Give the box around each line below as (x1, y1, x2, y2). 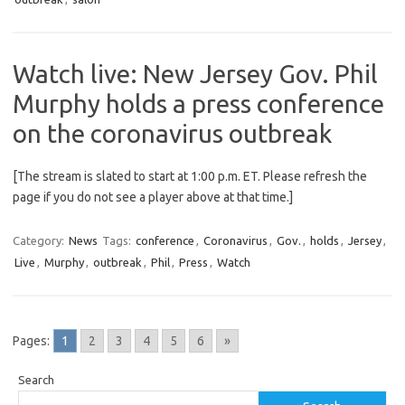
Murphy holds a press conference (13, 89, 384, 118)
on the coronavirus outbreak (13, 119, 332, 148)
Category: (13, 234, 67, 248)
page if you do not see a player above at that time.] (13, 190, 293, 205)
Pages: (13, 334, 50, 349)
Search (18, 373, 54, 387)
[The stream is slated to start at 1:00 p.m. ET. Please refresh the (13, 169, 367, 184)
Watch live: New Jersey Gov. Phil (13, 60, 378, 89)
